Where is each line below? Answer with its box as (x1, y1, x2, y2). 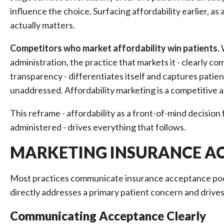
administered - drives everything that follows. (10, 121, 186, 132)
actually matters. (10, 19, 75, 30)
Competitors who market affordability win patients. (10, 42, 219, 53)
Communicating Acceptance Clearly (10, 208, 206, 223)
